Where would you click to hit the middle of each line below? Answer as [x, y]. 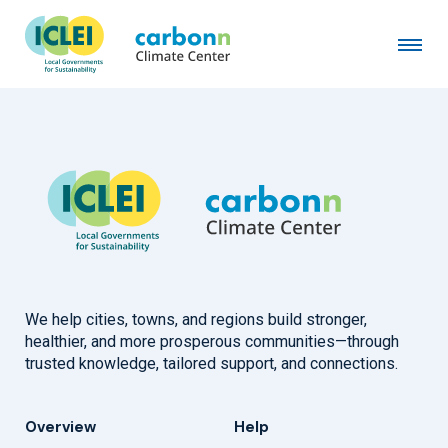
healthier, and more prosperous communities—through [212, 342]
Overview [60, 427]
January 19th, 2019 [88, 59]
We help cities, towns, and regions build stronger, [196, 320]
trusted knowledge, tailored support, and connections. [211, 364]
